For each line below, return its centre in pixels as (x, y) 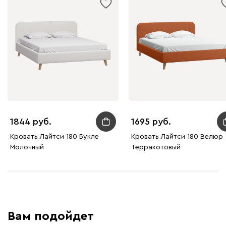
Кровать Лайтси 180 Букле (54, 137)
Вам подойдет (51, 217)
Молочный (27, 148)
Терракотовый (156, 148)
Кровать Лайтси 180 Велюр (177, 137)
